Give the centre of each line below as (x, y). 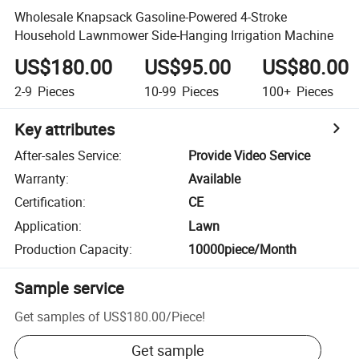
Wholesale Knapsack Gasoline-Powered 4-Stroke (151, 16)
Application (47, 226)
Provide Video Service (250, 155)
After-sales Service (67, 155)
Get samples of (58, 316)
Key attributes (65, 129)
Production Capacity (72, 250)
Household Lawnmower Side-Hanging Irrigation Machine (174, 35)
